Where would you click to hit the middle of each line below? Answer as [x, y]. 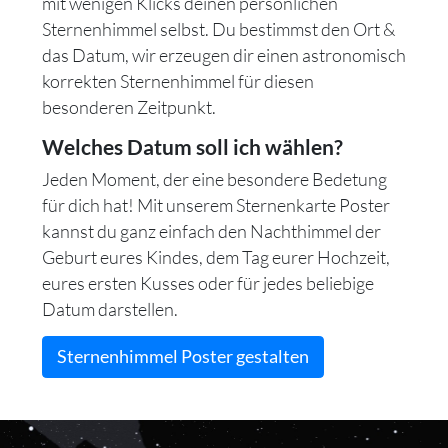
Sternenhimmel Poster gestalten [183, 356]
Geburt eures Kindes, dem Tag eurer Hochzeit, [216, 256]
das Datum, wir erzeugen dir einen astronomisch [224, 54]
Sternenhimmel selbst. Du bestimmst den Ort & [218, 28]
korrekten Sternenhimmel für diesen [178, 80]
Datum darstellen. [110, 308]
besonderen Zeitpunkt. [129, 106]
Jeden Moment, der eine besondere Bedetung [214, 178]
